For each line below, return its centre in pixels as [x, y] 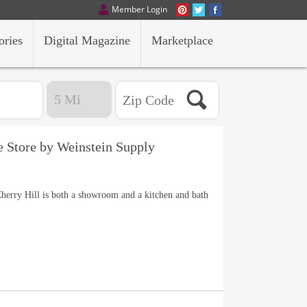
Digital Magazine [87, 40]
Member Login [139, 9]
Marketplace [182, 40]
